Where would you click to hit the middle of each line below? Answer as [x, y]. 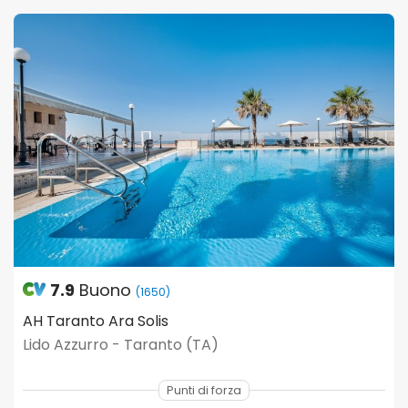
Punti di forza [204, 390]
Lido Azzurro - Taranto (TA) [121, 344]
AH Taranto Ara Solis [96, 321]
